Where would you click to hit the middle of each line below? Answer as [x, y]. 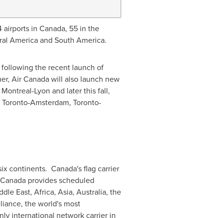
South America [79, 40]
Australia [91, 192]
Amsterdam [49, 102]
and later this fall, [80, 91]
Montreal [16, 91]
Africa [44, 192]
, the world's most [50, 204]
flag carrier [100, 169]
